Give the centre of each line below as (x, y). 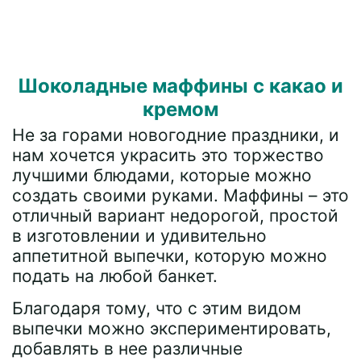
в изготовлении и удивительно (139, 236)
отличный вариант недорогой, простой (175, 216)
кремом (180, 109)
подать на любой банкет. (115, 276)
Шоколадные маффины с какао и (180, 86)
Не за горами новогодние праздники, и (176, 135)
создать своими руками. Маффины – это (180, 195)
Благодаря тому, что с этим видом (157, 308)
